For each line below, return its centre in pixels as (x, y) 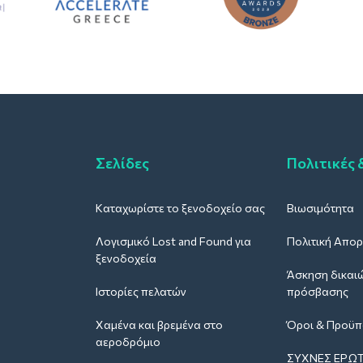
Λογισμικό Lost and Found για (173, 241)
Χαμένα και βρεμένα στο (159, 324)
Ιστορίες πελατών (141, 291)
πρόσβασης (318, 291)
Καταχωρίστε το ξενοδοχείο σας (180, 207)
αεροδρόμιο (128, 341)
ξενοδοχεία (126, 258)
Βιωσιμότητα (320, 207)
